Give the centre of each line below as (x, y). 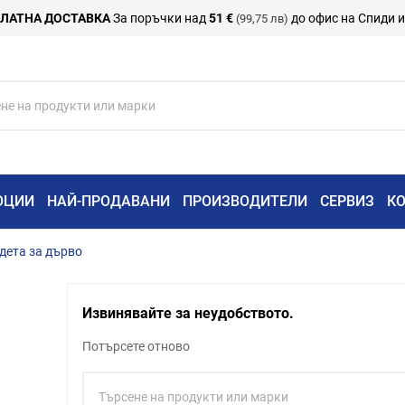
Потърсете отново (136, 347)
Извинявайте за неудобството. (188, 314)
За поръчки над (159, 18)
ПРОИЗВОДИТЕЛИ (245, 202)
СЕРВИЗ (348, 202)
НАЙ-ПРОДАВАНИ (109, 202)
